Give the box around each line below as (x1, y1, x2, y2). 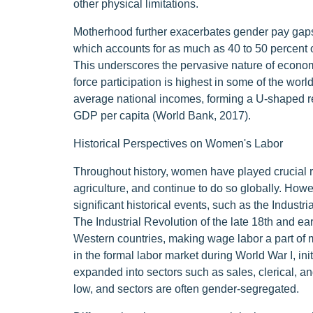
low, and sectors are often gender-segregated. (73, 283, 299, 295)
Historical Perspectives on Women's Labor (73, 138, 283, 150)
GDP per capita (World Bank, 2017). (73, 110, 251, 122)
